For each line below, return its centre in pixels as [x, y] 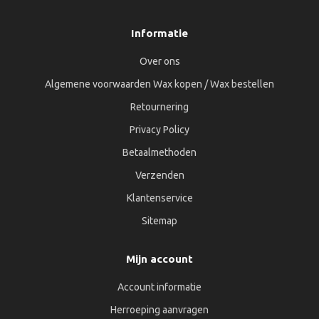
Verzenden [159, 175]
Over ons [159, 61]
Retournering [159, 107]
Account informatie [159, 287]
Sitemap [159, 221]
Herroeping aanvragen [159, 310]
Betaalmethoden [159, 152]
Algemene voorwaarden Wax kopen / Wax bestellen [159, 84]
